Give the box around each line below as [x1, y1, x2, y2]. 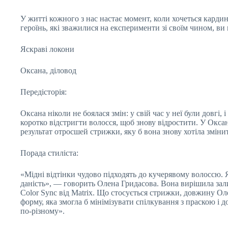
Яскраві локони [20, 45, 74, 53]
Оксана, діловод [20, 66, 76, 75]
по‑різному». [20, 207, 65, 215]
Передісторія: [20, 88, 67, 96]
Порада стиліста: [20, 149, 78, 157]
